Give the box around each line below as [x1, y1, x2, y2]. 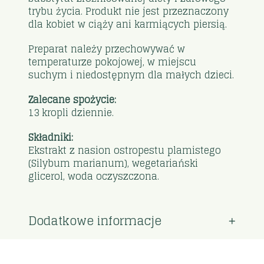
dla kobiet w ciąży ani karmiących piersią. [28, 15, 227, 32]
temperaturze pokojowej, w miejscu [28, 53, 197, 70]
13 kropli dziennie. [28, 104, 114, 121]
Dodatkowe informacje [28, 210, 162, 232]
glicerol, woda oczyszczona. [28, 167, 160, 184]
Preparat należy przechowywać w [28, 40, 186, 57]
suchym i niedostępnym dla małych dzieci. [28, 66, 235, 83]
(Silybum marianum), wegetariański [28, 154, 199, 171]
